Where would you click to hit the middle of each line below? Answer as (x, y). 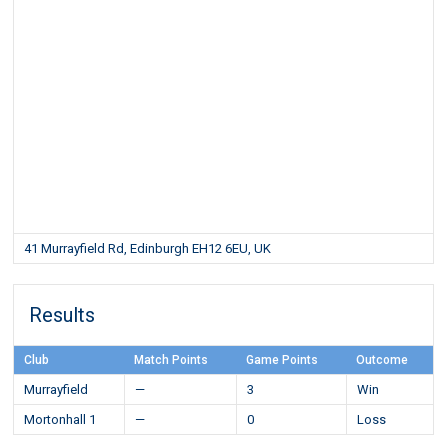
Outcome (382, 360)
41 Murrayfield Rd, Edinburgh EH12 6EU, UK (148, 248)
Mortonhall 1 (60, 419)
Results (62, 315)
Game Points (282, 360)
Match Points (171, 360)
